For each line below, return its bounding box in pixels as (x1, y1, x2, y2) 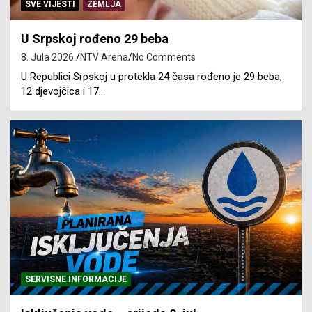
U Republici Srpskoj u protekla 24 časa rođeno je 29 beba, (21, 70, 282, 83)
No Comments (132, 51, 196, 63)
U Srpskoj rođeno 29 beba (21, 31, 169, 46)
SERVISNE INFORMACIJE (25, 274, 127, 284)
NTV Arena (80, 51, 128, 63)
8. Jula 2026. (21, 51, 76, 63)
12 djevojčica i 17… (21, 84, 105, 97)
